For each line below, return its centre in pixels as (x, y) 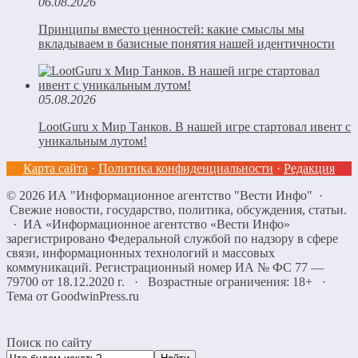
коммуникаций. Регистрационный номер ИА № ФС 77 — (165, 267)
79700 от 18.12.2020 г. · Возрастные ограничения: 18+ (161, 281)
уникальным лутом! (93, 141)
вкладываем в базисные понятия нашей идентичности (187, 43)
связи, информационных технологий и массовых (141, 253)
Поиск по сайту (49, 342)
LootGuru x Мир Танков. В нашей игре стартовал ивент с (195, 126)
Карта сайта (56, 168)
